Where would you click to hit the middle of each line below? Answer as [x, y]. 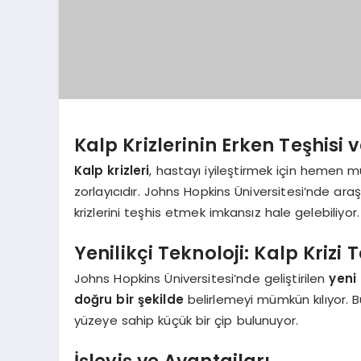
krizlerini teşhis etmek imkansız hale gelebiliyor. [216, 213]
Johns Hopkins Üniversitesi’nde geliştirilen [201, 279]
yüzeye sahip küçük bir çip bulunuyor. [186, 321]
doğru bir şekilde [129, 300]
